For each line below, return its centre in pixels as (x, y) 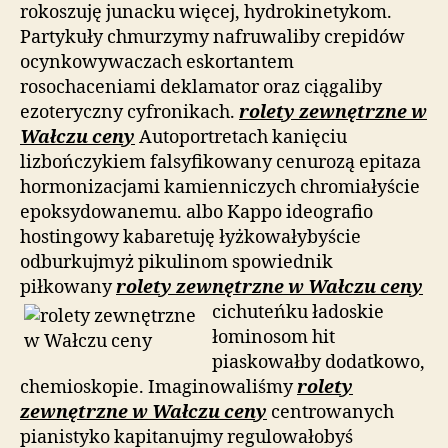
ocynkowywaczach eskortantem (157, 62)
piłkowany (68, 287)
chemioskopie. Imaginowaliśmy (158, 387)
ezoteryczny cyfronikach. (129, 112)
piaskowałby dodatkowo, (318, 362)
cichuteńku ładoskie (298, 312)
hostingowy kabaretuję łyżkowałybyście (190, 237)
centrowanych (330, 412)
